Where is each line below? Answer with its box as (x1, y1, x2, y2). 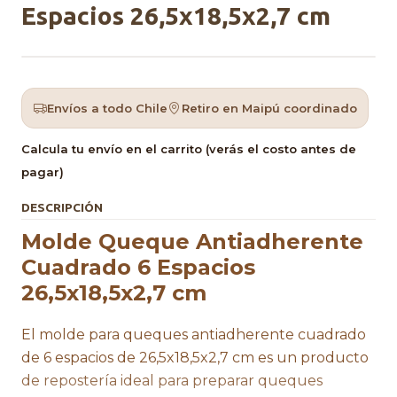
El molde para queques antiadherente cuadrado (21, 326, 366, 344)
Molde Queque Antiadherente (21, 229, 363, 255)
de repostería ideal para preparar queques (21, 372, 323, 390)
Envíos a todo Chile (47, 101, 167, 116)
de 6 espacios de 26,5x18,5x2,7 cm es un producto (21, 349, 369, 367)
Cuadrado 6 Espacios (21, 254, 255, 281)
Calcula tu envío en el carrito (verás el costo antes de (21, 142, 356, 157)
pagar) (21, 165, 64, 180)
